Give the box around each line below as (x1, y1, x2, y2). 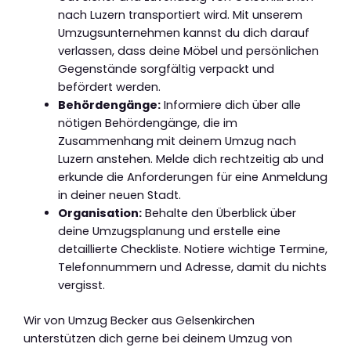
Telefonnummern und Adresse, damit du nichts (57, 259, 327, 275)
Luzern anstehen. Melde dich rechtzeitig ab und (57, 150, 324, 167)
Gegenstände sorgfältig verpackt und (57, 60, 274, 77)
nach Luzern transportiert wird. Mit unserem (57, 6, 302, 23)
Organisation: (57, 204, 142, 221)
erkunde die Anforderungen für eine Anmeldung (57, 168, 327, 185)
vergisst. (57, 277, 105, 293)
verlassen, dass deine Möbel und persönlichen (57, 42, 319, 59)
